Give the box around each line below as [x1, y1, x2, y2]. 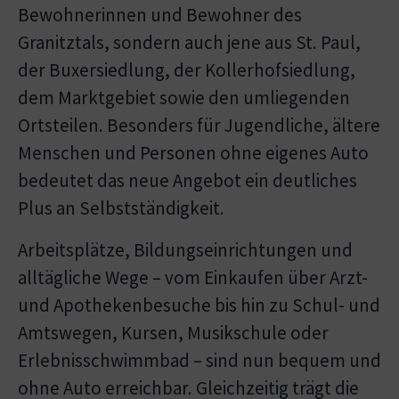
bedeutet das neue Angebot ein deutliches [18, 168, 357, 192]
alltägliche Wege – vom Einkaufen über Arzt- [18, 265, 368, 289]
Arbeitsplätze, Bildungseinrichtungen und [18, 238, 353, 262]
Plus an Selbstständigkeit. [18, 196, 224, 220]
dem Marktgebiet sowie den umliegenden [18, 85, 350, 110]
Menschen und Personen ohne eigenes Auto [18, 141, 369, 165]
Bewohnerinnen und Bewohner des [18, 3, 302, 27]
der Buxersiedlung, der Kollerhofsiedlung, [18, 58, 355, 82]
